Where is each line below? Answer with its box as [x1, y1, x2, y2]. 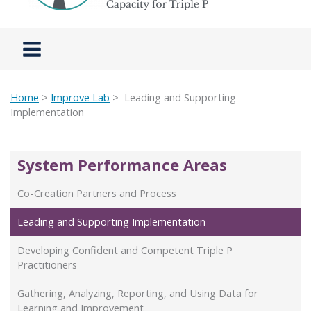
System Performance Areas [17, 153, 227, 175]
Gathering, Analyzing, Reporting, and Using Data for [17, 285, 258, 300]
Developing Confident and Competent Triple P [17, 242, 233, 257]
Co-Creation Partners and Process [17, 185, 176, 200]
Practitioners [17, 257, 77, 271]
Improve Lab [51, 90, 110, 105]
